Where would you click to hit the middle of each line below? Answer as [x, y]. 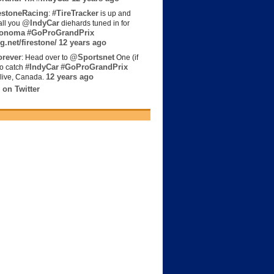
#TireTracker [75, 13]
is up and [115, 14]
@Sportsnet [92, 57]
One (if [126, 58]
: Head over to [46, 58]
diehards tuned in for [94, 24]
